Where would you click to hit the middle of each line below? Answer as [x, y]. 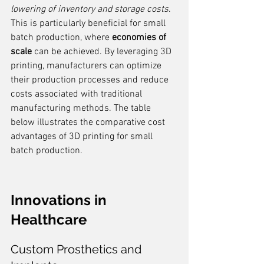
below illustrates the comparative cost [89, 123]
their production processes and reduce [91, 80]
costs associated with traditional [77, 94]
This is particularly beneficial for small [89, 24]
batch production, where [61, 38]
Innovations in [60, 200]
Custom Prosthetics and [77, 249]
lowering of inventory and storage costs [90, 9]
